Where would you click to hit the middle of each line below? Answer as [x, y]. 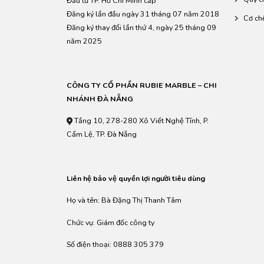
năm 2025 [84, 41]
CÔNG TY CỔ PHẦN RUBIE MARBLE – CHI [141, 85]
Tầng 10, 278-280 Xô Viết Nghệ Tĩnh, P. [140, 121]
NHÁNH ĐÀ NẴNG [100, 98]
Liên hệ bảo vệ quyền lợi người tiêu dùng [136, 178]
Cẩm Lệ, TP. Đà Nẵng [101, 134]
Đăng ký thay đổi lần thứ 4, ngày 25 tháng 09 [141, 27]
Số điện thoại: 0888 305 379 [115, 245]
